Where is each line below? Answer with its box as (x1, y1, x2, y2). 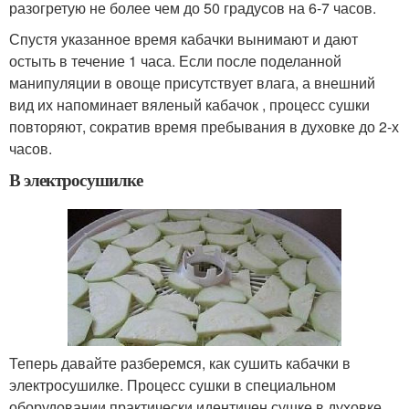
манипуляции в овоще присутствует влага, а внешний (9, 72, 375, 94)
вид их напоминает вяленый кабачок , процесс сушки (9, 94, 370, 116)
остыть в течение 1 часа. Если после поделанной (9, 50, 341, 72)
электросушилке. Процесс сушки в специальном (9, 374, 336, 396)
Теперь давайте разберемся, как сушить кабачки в (9, 352, 351, 374)
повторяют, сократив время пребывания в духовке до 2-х (9, 116, 399, 138)
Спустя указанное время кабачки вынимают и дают (9, 28, 358, 50)
